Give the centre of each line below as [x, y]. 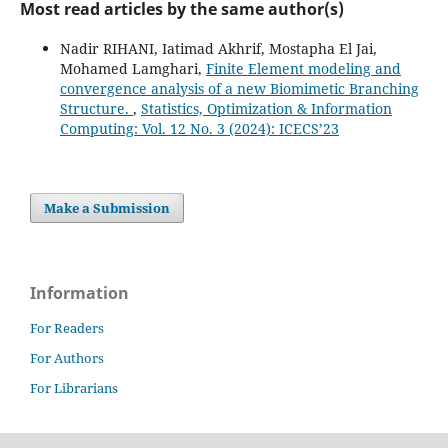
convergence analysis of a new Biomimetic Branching [239, 89]
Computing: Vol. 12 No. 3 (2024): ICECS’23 [199, 129]
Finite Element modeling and [303, 69]
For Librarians [74, 388]
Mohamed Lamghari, [132, 69]
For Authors [67, 358]
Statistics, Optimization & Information [266, 109]
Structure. [96, 109]
